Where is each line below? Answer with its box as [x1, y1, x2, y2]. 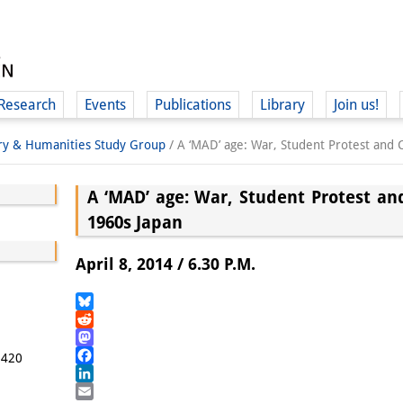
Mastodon [76, 345, 153, 364]
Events [85, 96, 126, 113]
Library [260, 96, 305, 113]
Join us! [334, 96, 379, 113]
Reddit [76, 327, 126, 346]
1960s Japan [87, 211, 183, 233]
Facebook [76, 363, 150, 382]
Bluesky [76, 309, 138, 328]
